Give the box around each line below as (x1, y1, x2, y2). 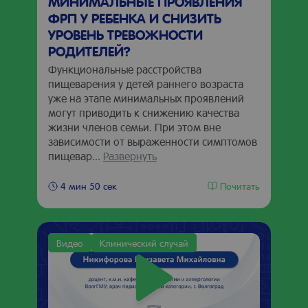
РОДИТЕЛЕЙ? (48, 42, 131, 60)
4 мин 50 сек (60, 179, 117, 192)
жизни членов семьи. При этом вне (48, 120, 221, 134)
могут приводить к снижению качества (48, 105, 239, 120)
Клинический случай (100, 236, 188, 249)
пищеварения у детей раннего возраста (48, 76, 243, 91)
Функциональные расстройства (48, 62, 201, 76)
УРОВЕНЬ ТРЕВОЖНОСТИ (48, 25, 203, 43)
